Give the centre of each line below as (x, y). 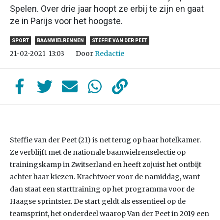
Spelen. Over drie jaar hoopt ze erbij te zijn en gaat (107, 9)
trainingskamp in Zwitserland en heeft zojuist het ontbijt (106, 165)
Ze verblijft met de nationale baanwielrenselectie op (98, 152)
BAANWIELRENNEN (60, 41)
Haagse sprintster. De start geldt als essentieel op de (98, 201)
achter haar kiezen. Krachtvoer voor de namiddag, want (105, 177)
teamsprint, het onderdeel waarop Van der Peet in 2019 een (110, 214)
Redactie (110, 54)
